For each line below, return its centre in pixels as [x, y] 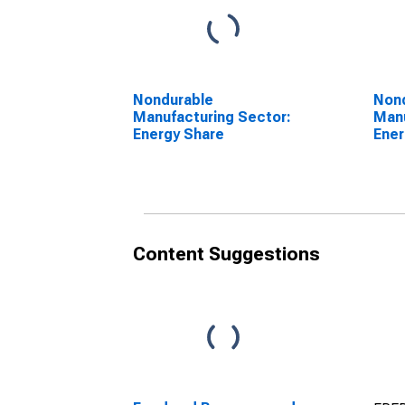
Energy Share [179, 134]
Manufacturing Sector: [212, 117]
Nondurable [173, 100]
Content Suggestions [226, 254]
